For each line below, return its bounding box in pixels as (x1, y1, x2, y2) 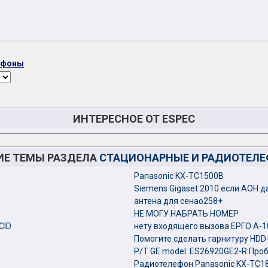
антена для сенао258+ (134, 196, 223, 206)
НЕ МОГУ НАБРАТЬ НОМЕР (134, 209, 239, 218)
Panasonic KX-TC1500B (134, 171, 224, 181)
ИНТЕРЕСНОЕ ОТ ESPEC (73, 112, 195, 125)
